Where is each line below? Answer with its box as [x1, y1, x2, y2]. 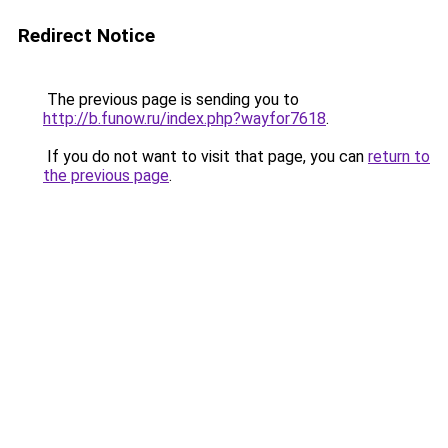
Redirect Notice [18, 24, 155, 47]
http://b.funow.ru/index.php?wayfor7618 [43, 109, 326, 128]
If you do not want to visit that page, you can [43, 147, 368, 166]
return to [368, 147, 430, 166]
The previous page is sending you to [43, 90, 299, 109]
